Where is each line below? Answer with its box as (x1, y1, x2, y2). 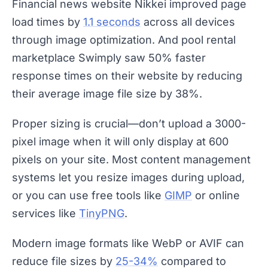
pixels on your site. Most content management (12, 153, 251, 166)
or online (192, 189, 240, 202)
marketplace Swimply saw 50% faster (12, 51, 206, 65)
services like (12, 207, 79, 220)
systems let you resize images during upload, (12, 171, 245, 184)
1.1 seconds (83, 16, 141, 29)
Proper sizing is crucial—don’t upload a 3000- (12, 117, 246, 130)
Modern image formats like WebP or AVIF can (12, 237, 244, 250)
